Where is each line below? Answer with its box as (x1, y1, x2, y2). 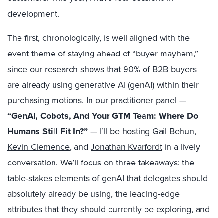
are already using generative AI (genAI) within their (7, 78, 199, 91)
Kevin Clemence (7, 141, 70, 153)
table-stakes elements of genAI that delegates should (7, 172, 208, 184)
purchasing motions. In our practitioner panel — (7, 94, 186, 106)
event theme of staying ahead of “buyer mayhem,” (7, 47, 198, 59)
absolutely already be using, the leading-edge (7, 187, 180, 200)
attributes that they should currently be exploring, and (7, 203, 210, 215)
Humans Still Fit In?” (7, 125, 88, 138)
